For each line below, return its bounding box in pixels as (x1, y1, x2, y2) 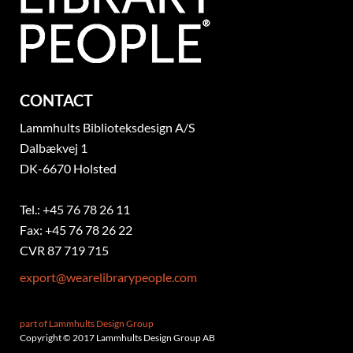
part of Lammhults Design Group (20, 318, 154, 329)
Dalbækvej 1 (20, 140, 87, 155)
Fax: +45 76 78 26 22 (20, 222, 132, 237)
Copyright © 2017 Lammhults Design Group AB (20, 332, 215, 344)
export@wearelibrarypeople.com (20, 269, 197, 284)
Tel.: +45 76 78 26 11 (20, 202, 130, 217)
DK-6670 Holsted (20, 161, 117, 176)
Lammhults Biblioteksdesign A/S (20, 120, 195, 135)
